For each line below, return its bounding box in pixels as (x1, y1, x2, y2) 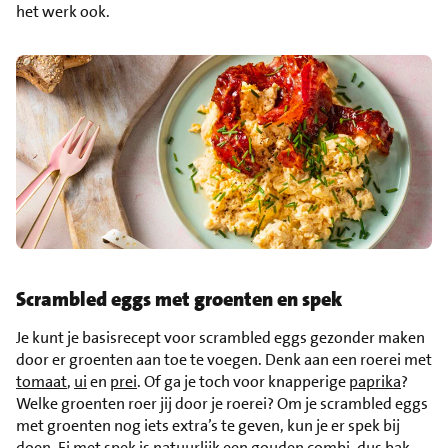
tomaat (16, 370, 67, 392)
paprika (349, 370, 401, 392)
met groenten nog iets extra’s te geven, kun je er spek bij (16, 414, 400, 436)
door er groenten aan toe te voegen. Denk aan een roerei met (16, 348, 432, 370)
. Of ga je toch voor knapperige (137, 370, 349, 392)
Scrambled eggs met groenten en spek (16, 285, 342, 312)
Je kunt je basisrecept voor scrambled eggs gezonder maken (16, 326, 425, 348)
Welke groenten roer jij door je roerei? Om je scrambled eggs (16, 392, 428, 414)
